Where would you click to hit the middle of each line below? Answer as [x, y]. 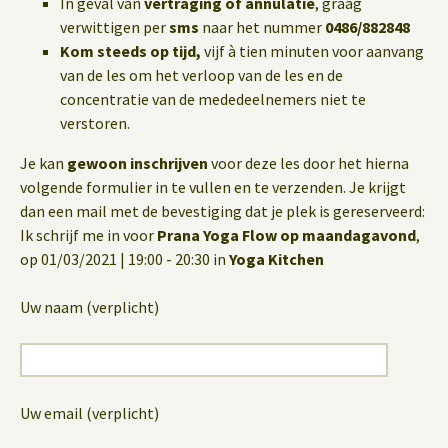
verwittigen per [114, 26]
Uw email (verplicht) [89, 412]
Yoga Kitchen [276, 258]
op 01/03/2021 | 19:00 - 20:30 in [124, 258]
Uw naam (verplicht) [89, 306]
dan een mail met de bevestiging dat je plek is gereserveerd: [222, 210]
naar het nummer [262, 26]
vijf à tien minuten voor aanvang [312, 50]
